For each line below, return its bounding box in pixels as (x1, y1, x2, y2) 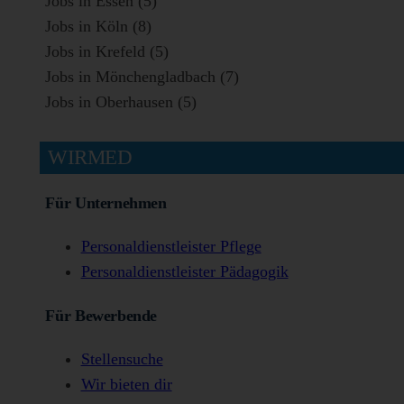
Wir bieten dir (80, 375, 172, 394)
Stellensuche (80, 350, 163, 369)
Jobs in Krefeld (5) (44, 41, 169, 60)
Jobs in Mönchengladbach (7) (44, 67, 239, 86)
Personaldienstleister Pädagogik (80, 262, 289, 281)
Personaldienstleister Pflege (80, 237, 262, 256)
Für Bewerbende (45, 306, 158, 325)
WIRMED (48, 146, 133, 170)
